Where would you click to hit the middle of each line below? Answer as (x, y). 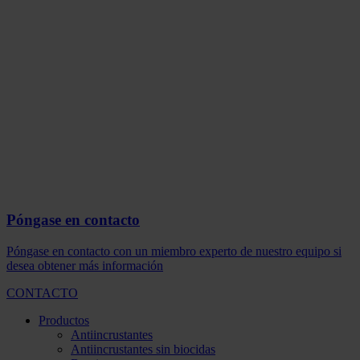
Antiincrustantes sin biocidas (143, 349)
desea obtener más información (85, 266)
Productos (64, 320)
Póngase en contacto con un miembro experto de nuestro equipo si (174, 251)
